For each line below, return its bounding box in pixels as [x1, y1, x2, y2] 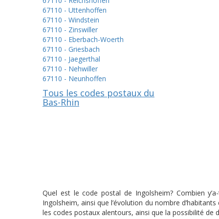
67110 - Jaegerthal [43, 54, 100, 64]
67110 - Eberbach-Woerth [43, 35, 124, 44]
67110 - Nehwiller [43, 64, 98, 73]
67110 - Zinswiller [43, 25, 98, 34]
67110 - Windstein [43, 15, 99, 24]
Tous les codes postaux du [43, 87, 154, 99]
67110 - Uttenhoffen [43, 5, 107, 15]
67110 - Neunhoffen [43, 74, 106, 83]
